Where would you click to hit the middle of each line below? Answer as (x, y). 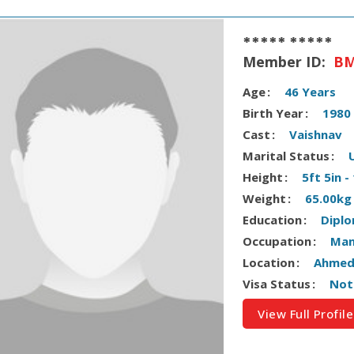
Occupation (277, 241)
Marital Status (286, 156)
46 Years (311, 92)
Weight (265, 199)
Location (269, 263)
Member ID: (286, 62)
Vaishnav (316, 135)
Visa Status (277, 284)
